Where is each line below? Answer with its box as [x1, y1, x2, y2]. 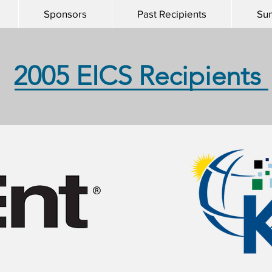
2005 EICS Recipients [13, 60, 261, 92]
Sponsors [44, 8, 87, 19]
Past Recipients [137, 8, 206, 19]
